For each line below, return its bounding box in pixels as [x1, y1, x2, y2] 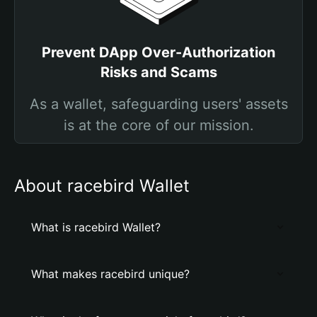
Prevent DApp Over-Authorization [42, 44, 275, 61]
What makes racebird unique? [31, 267, 190, 281]
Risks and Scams [100, 64, 217, 81]
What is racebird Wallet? [31, 220, 161, 234]
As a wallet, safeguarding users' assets [29, 96, 288, 113]
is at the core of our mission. [63, 117, 254, 134]
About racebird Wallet [14, 175, 190, 196]
